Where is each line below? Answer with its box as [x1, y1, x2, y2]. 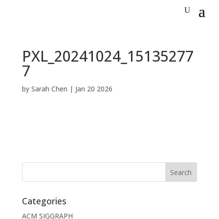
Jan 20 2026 [75, 84, 112, 93]
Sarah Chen [31, 84, 67, 93]
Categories [22, 195, 66, 207]
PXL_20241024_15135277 [22, 46, 194, 66]
